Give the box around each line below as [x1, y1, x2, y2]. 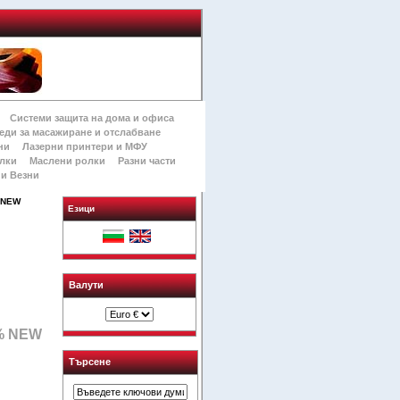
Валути [68, 279, 104, 290]
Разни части [117, 155, 176, 166]
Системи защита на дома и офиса [10, 112, 175, 123]
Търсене [68, 356, 111, 367]
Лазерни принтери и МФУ [21, 141, 147, 152]
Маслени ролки [29, 155, 105, 166]
